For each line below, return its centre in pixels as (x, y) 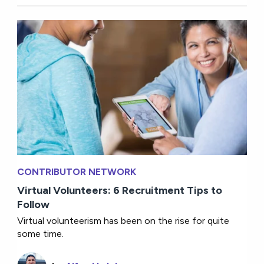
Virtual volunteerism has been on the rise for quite (123, 220)
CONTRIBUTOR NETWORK (77, 171)
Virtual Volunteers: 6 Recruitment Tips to (120, 190)
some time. (41, 233)
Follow (34, 204)
